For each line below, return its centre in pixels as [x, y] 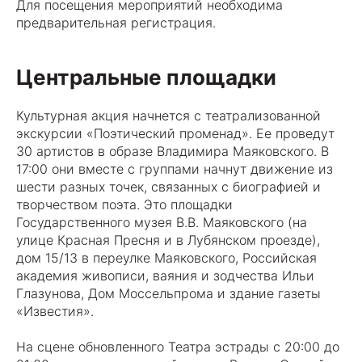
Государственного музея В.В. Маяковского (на [162, 222]
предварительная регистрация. [116, 23]
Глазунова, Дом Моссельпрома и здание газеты [168, 293]
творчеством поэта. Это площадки [124, 204]
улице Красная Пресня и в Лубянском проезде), [168, 240]
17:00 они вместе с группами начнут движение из [175, 169]
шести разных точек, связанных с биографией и [168, 187]
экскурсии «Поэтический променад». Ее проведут [175, 133]
